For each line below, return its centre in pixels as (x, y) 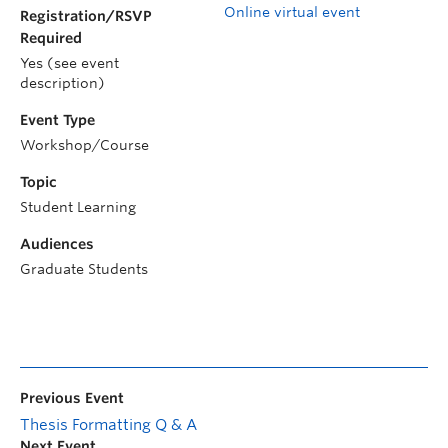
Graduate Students (84, 269)
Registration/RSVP (86, 16)
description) (62, 83)
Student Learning (78, 207)
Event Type (57, 120)
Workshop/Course (84, 145)
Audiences (57, 244)
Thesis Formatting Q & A (108, 425)
